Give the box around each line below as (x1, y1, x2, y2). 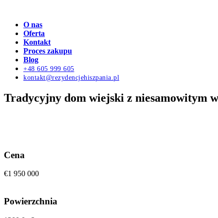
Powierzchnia (4, 196, 57, 206)
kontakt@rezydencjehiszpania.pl (23, 74, 119, 81)
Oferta (23, 29, 45, 37)
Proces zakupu (23, 47, 72, 55)
